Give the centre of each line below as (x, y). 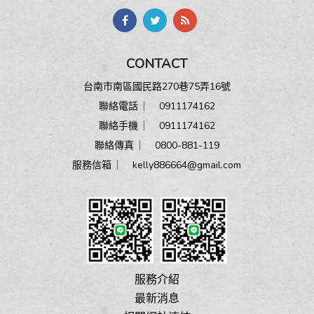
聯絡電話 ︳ (129, 107)
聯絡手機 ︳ (129, 126)
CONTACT (157, 64)
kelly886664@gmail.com (187, 165)
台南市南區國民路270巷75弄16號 (157, 87)
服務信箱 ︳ (103, 165)
